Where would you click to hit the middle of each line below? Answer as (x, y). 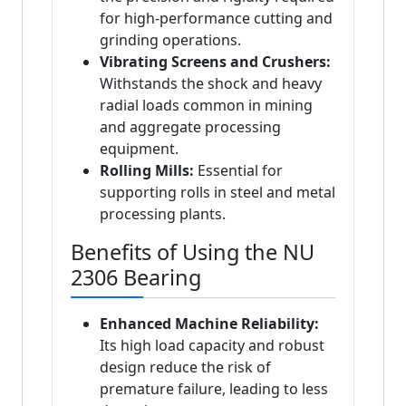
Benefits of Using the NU (193, 252)
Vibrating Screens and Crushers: (215, 62)
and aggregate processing (190, 127)
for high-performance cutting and (216, 19)
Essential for (238, 171)
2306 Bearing (136, 278)
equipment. (139, 149)
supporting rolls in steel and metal (217, 193)
